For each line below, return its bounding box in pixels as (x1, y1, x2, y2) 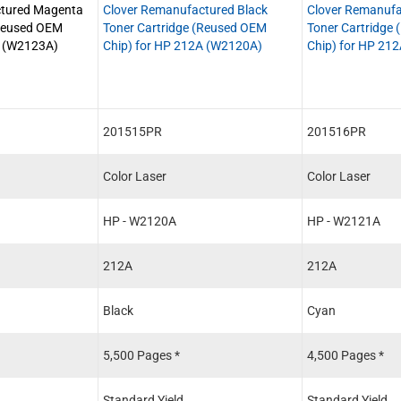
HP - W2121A (306, 213, 380, 228)
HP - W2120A (103, 213, 176, 228)
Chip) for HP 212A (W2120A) (103, 38, 262, 53)
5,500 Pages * (103, 347, 180, 363)
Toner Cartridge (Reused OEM (103, 20, 267, 35)
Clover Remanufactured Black (103, 2, 268, 17)
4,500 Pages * (306, 347, 384, 363)
